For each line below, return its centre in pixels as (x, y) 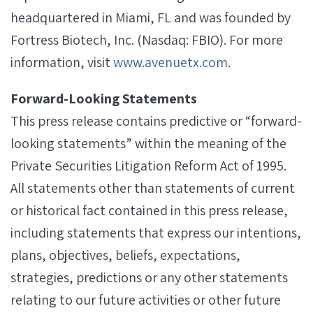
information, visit (62, 62)
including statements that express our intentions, (156, 233)
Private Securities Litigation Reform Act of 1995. (148, 166)
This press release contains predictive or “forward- (156, 121)
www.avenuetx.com (170, 62)
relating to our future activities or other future (146, 300)
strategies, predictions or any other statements (149, 277)
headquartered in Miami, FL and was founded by (151, 17)
